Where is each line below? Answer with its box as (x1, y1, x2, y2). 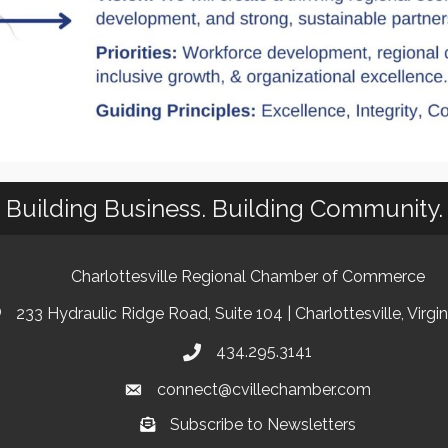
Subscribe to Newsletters (169, 415, 356, 435)
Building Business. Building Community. (5, 194, 443, 224)
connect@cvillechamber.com (157, 380, 371, 400)
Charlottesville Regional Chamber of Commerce (70, 267, 425, 287)
